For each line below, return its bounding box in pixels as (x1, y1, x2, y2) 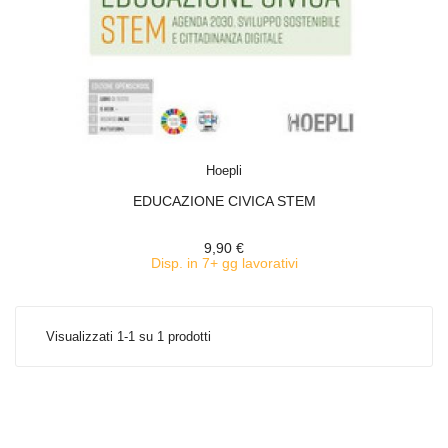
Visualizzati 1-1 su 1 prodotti (46, 329, 211, 344)
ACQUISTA (212, 151, 272, 165)
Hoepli (206, 163, 242, 178)
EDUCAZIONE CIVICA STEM (132, 193, 316, 209)
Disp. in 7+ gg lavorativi (150, 255, 298, 271)
